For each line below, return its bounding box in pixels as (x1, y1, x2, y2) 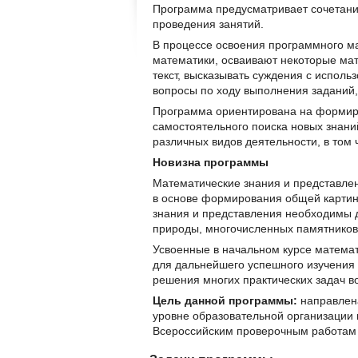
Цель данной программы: (153, 294, 297, 308)
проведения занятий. (153, 18, 264, 31)
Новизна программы (153, 156, 268, 169)
